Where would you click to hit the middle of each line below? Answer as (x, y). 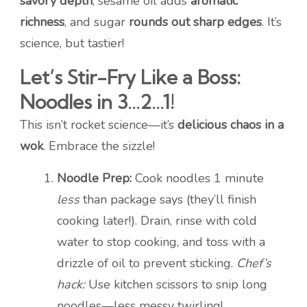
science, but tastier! (72, 44)
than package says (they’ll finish (168, 200)
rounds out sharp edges (195, 22)
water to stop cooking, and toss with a (161, 242)
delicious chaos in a (231, 125)
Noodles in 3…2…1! (97, 102)
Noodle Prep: (94, 179)
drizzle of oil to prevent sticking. (147, 263)
